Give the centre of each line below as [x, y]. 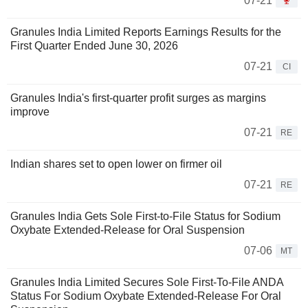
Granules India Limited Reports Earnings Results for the [146, 32]
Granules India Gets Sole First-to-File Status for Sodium [145, 216]
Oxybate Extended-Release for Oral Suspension [128, 230]
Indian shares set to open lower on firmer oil [116, 164]
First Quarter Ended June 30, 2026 [94, 45]
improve [30, 111]
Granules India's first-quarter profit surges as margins [138, 98]
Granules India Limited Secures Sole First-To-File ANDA [147, 282]
